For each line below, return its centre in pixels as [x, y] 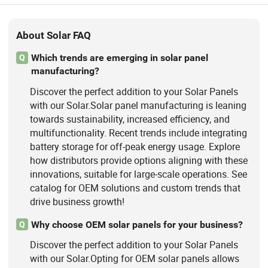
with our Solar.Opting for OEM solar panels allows [134, 258]
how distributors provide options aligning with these [138, 160]
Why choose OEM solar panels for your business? [137, 224]
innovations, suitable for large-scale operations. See [138, 174]
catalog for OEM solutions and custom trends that [135, 188]
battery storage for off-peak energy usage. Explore [135, 146]
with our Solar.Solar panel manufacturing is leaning [138, 105]
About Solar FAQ [54, 35]
